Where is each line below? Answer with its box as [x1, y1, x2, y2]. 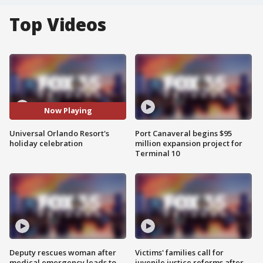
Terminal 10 [135, 147, 180, 159]
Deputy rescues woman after [9, 247, 116, 258]
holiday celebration [9, 137, 83, 149]
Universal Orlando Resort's [9, 127, 109, 139]
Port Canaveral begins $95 [135, 127, 232, 139]
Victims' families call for [135, 247, 224, 258]
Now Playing [43, 105, 92, 116]
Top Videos [9, 12, 106, 36]
